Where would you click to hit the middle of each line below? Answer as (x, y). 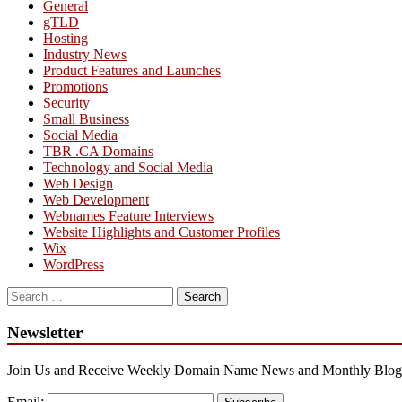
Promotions (75, 87)
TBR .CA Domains (98, 152)
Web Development (96, 200)
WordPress (74, 265)
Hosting (66, 39)
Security (66, 103)
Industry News (85, 55)
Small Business (86, 119)
